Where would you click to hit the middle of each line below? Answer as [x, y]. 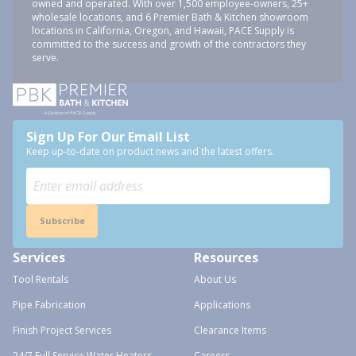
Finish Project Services [62, 330]
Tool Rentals [41, 279]
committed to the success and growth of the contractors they [169, 44]
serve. [45, 58]
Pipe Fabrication [49, 305]
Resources [226, 257]
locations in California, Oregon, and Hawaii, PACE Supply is [163, 31]
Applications [222, 305]
